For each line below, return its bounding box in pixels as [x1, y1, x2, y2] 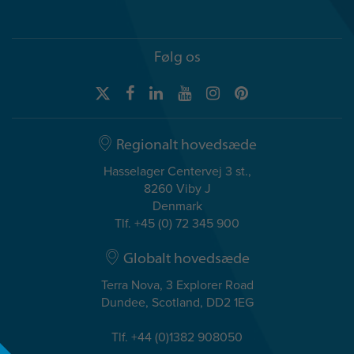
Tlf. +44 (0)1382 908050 [111, 328, 243, 347]
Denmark [152, 197, 202, 216]
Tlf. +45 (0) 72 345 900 [115, 214, 239, 233]
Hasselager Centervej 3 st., [103, 162, 251, 181]
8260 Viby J [143, 179, 211, 198]
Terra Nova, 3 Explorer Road [100, 276, 254, 295]
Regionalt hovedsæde [113, 135, 257, 154]
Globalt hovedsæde [120, 249, 250, 268]
